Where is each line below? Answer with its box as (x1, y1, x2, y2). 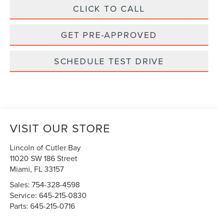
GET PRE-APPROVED (61, 29, 157, 41)
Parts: (10, 200, 31, 212)
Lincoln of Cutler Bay (10, 142, 81, 153)
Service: (10, 190, 39, 201)
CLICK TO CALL (73, 2, 145, 15)
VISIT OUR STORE (10, 120, 111, 137)
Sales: (10, 179, 32, 190)
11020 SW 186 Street (10, 153, 78, 164)
